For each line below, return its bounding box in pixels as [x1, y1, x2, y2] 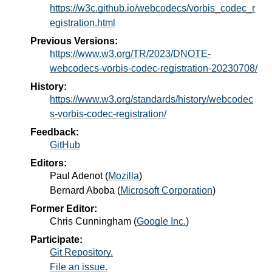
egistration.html [50, 17, 115, 28]
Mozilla [108, 170, 139, 181]
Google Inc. [137, 216, 186, 226]
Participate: [30, 234, 83, 245]
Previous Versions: [30, 35, 118, 46]
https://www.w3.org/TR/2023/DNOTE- [50, 48, 211, 59]
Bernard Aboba [50, 185, 115, 195]
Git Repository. [50, 246, 113, 257]
